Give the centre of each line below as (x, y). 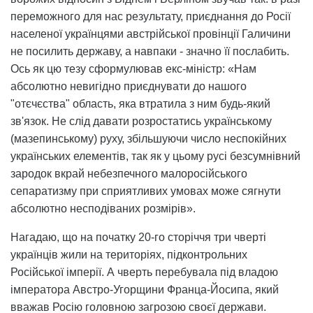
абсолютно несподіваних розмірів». (103, 208)
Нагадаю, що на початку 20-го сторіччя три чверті (138, 237)
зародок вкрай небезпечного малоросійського (129, 173)
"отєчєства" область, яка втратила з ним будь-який (140, 103)
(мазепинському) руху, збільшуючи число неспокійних (148, 138)
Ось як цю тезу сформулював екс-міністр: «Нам (133, 68)
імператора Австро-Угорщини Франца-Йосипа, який (145, 289)
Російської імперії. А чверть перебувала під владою (144, 272)
